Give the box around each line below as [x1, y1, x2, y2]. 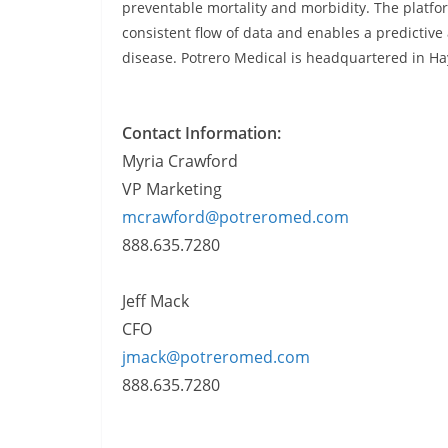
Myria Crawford [122, 149, 238, 172]
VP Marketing [122, 177, 222, 200]
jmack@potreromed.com [122, 345, 310, 368]
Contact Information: [122, 121, 281, 144]
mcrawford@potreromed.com [122, 205, 349, 228]
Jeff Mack [122, 289, 189, 312]
